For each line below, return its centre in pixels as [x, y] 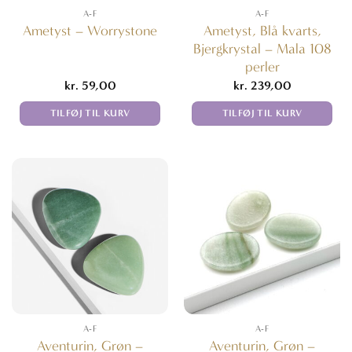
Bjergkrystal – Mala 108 [262, 49]
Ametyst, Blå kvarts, [262, 31]
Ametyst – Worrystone [90, 31]
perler [262, 67]
